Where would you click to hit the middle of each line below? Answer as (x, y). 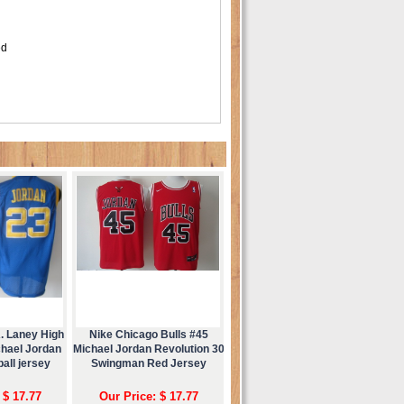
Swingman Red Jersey (149, 363)
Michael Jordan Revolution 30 (149, 349)
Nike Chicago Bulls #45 (149, 334)
